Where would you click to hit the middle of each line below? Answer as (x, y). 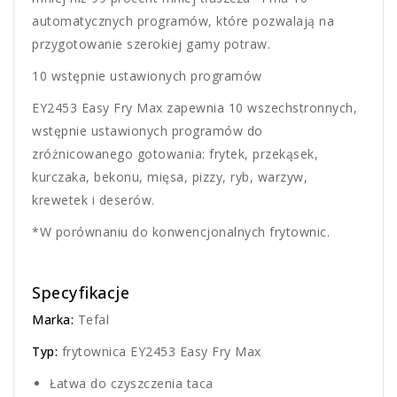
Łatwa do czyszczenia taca (132, 384)
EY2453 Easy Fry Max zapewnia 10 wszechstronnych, (195, 108)
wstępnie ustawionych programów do (148, 131)
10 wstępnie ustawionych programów (147, 76)
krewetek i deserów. (93, 200)
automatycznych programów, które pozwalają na (183, 21)
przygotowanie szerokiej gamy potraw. (151, 44)
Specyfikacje (81, 293)
